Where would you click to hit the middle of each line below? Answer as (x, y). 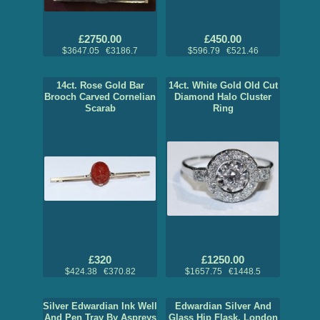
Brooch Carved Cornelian (100, 97)
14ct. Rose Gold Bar (100, 86)
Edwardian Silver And (223, 306)
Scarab (100, 109)
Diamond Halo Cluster (223, 97)
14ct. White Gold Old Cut (223, 86)
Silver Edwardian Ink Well (100, 306)
